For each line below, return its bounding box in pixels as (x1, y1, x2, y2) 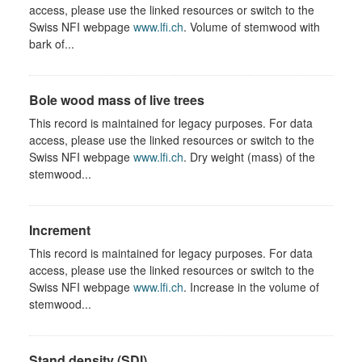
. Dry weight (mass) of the (183, 148, 315, 165)
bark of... (29, 35, 74, 52)
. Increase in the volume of (183, 278, 319, 295)
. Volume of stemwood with (183, 18, 320, 35)
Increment (29, 220, 90, 239)
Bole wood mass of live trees (29, 90, 204, 109)
